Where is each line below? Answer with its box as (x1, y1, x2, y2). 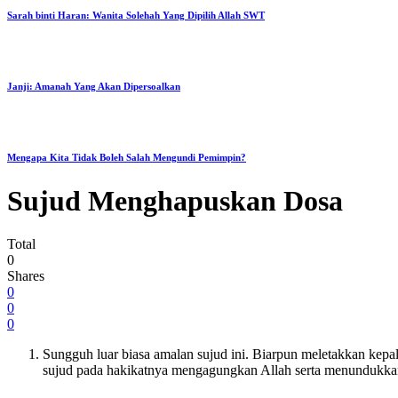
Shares (7, 267, 44, 283)
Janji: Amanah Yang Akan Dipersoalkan (7, 80, 180, 92)
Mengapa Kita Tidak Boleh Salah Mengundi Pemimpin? (7, 151, 246, 163)
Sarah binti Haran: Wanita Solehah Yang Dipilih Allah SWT (7, 9, 265, 20)
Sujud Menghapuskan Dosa (7, 184, 343, 217)
